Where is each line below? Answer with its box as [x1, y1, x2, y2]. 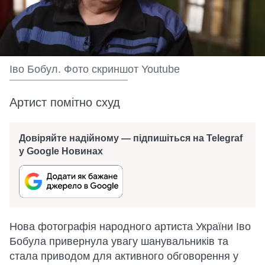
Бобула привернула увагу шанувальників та [9, 235, 228, 247]
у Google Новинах [19, 146, 103, 156]
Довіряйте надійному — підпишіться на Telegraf [19, 133, 243, 143]
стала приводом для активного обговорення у [9, 250, 238, 262]
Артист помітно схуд [9, 96, 120, 109]
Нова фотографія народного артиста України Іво [9, 221, 251, 232]
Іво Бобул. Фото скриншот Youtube [9, 63, 180, 75]
